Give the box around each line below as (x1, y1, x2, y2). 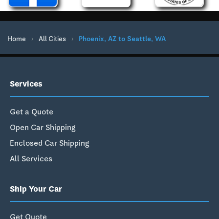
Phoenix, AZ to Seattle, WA (79, 34, 166, 43)
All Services (10, 153, 52, 163)
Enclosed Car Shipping (10, 138, 89, 148)
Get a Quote (10, 107, 53, 116)
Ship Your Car (10, 184, 62, 194)
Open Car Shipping (10, 122, 75, 132)
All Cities (39, 34, 66, 43)
